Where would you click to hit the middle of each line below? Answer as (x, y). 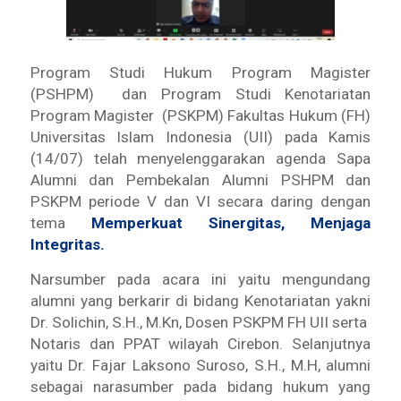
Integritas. (67, 245)
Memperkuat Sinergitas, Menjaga (218, 223)
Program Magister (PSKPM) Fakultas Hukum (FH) (200, 116)
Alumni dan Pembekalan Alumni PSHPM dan (200, 180)
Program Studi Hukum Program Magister (200, 73)
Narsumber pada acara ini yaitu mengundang (200, 279)
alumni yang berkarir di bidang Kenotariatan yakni (200, 300)
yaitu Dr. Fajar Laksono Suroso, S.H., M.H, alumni (200, 365)
